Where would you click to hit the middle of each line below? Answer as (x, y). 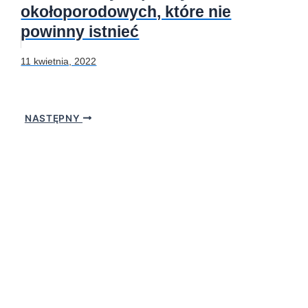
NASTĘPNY (53, 118)
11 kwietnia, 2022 (59, 62)
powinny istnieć (80, 32)
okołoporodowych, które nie (126, 12)
